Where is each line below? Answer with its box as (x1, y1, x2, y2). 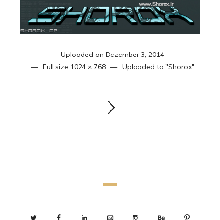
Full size (42, 62, 70, 71)
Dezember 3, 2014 (106, 50, 164, 59)
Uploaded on (61, 50, 106, 59)
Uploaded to (122, 62, 165, 71)
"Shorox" (165, 62, 194, 71)
